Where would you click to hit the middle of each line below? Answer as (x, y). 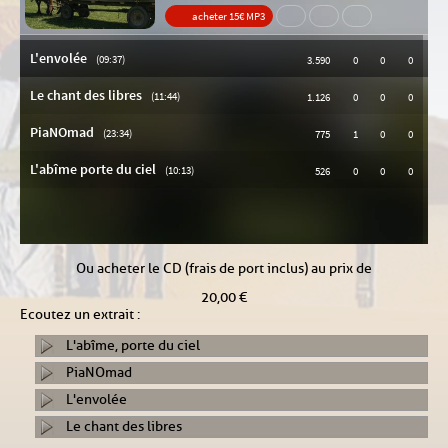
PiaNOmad (99, 372)
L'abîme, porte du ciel (133, 345)
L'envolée (96, 399)
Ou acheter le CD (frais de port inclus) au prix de (224, 268)
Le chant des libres (124, 426)
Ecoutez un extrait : (80, 314)
